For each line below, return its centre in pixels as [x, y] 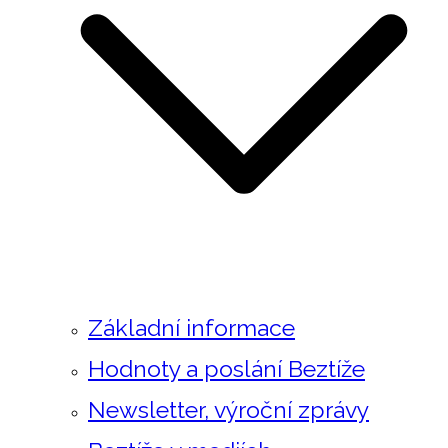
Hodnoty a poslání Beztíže [226, 368]
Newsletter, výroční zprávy [228, 409]
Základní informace [191, 327]
